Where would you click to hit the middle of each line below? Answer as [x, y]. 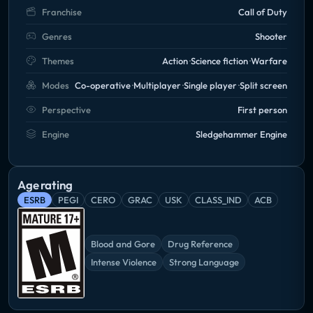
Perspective [66, 109]
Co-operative [103, 85]
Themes [58, 60]
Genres [57, 36]
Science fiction [219, 60]
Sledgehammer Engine [241, 134]
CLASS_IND [218, 199]
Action [175, 60]
